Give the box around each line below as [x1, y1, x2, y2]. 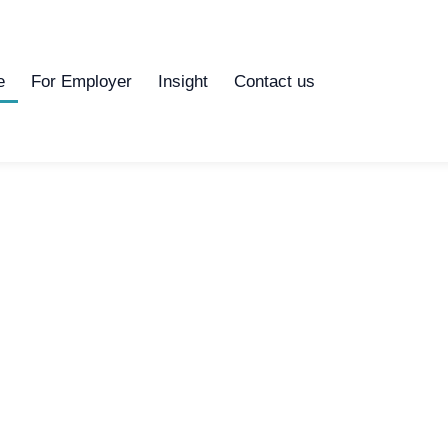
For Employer [30, 71, 132, 91]
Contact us [233, 71, 315, 91]
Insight [157, 71, 208, 91]
